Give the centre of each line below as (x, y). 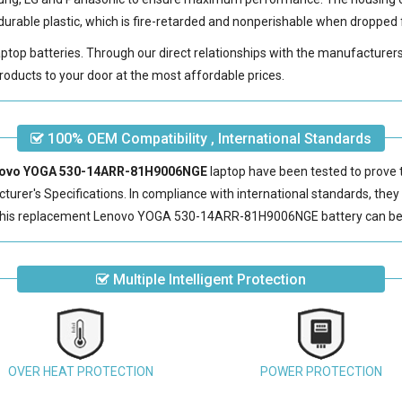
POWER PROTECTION (321, 371)
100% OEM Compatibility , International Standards (207, 139)
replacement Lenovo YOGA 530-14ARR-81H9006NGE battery (191, 216)
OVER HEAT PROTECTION (81, 371)
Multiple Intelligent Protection (207, 280)
